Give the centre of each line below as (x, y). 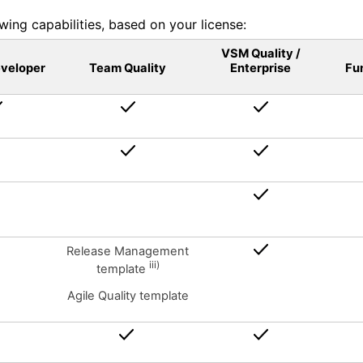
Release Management (128, 251)
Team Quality (128, 68)
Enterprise (261, 68)
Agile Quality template (128, 296)
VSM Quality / (261, 53)
